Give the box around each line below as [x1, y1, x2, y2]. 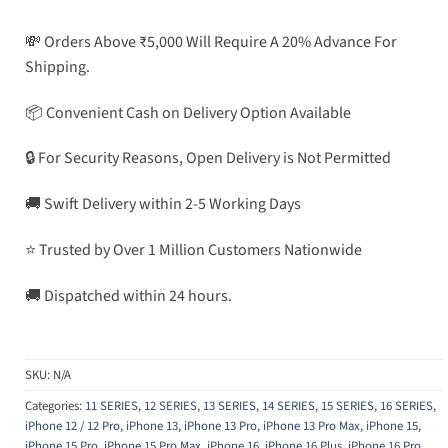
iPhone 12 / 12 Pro [25, 417, 120, 436]
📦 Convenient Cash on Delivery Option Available [25, 101, 351, 124]
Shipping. [25, 55, 90, 78]
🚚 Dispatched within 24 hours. [25, 284, 232, 307]
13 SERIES [203, 397, 256, 416]
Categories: [25, 397, 85, 416]
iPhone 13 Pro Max [263, 417, 360, 436]
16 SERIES [380, 397, 433, 416]
